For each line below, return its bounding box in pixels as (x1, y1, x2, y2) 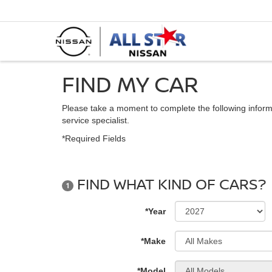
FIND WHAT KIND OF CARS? (73, 174, 266, 194)
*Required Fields (62, 134, 126, 143)
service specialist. (62, 115, 129, 125)
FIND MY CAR (62, 69, 199, 99)
